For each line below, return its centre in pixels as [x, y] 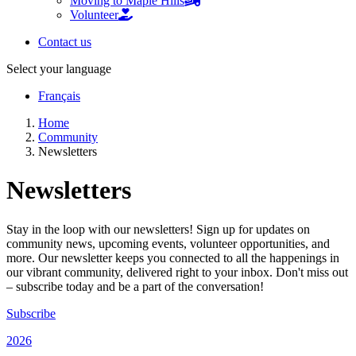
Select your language [59, 69]
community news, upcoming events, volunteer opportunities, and [168, 243]
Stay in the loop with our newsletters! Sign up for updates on [158, 229]
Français [59, 96]
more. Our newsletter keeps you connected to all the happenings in [173, 257]
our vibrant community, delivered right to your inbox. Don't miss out [177, 272]
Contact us [65, 42]
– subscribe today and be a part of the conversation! [135, 286]
